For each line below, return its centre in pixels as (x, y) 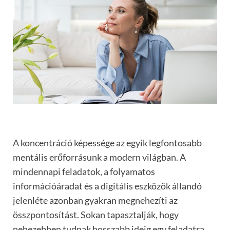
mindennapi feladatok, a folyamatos (84, 171)
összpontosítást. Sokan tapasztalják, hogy (96, 214)
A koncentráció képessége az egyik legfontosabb (107, 142)
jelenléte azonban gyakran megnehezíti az (95, 200)
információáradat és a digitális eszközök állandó (107, 186)
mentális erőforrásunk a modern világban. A (99, 157)
